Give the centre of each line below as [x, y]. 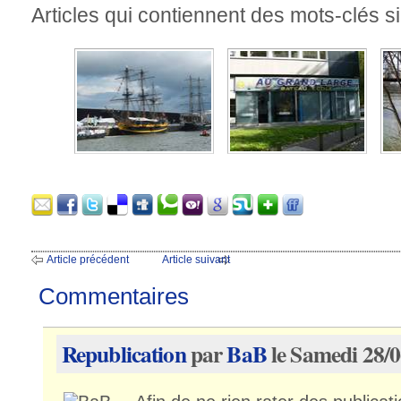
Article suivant [196, 259]
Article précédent [88, 259]
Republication [124, 354]
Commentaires [114, 296]
